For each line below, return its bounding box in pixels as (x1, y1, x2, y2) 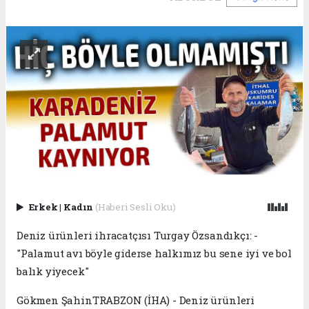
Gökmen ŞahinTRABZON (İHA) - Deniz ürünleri (17, 292, 255, 307)
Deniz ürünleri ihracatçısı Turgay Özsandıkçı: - (17, 228, 258, 242)
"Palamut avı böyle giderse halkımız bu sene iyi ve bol (17, 246, 292, 260)
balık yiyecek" (17, 263, 89, 278)
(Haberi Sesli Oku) (94, 200, 176, 213)
